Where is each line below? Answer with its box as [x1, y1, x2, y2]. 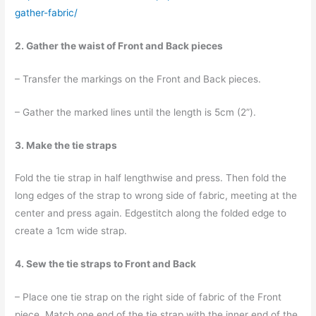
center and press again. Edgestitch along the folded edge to [15, 207, 287, 219]
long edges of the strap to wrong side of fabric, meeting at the [15, 190, 298, 202]
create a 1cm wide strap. [15, 225, 128, 237]
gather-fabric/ [15, 7, 78, 19]
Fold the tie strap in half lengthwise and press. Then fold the [15, 172, 287, 184]
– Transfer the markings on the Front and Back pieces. [15, 73, 262, 85]
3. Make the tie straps [15, 139, 118, 151]
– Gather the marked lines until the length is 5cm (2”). [15, 106, 257, 118]
